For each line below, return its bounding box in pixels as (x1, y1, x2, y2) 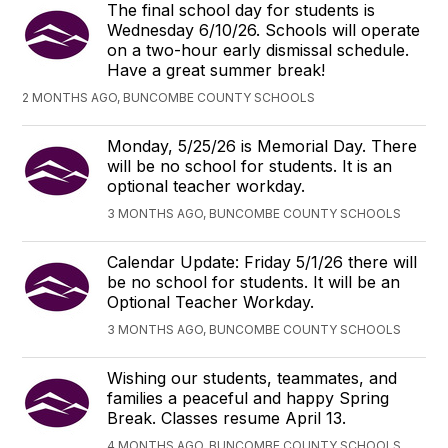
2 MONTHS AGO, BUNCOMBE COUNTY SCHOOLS (22, 90, 316, 105)
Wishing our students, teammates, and (107, 368, 398, 388)
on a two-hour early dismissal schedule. (107, 40, 410, 60)
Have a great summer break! (107, 60, 326, 80)
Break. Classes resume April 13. (107, 408, 347, 428)
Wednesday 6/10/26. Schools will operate (107, 20, 421, 40)
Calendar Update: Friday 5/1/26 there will (107, 252, 418, 272)
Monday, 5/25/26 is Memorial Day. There (107, 136, 418, 156)
